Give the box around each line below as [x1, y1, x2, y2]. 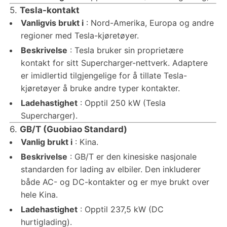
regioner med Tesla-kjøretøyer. [20, 30, 139, 41]
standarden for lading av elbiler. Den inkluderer [20, 164, 201, 174]
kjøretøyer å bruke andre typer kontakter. [20, 83, 180, 93]
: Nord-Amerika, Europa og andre [83, 17, 214, 28]
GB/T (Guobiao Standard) [19, 124, 127, 134]
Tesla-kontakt [19, 5, 80, 15]
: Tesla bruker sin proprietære [67, 45, 183, 55]
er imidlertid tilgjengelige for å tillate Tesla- [20, 70, 187, 81]
